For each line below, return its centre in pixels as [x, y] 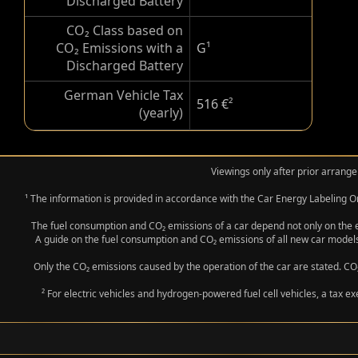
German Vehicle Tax [123, 95]
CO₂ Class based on [125, 30]
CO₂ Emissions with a [119, 48]
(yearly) [161, 113]
